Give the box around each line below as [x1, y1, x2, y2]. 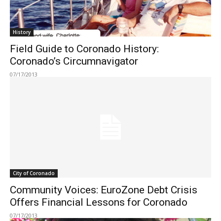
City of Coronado [13, 169, 55, 177]
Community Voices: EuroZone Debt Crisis [10, 184, 197, 196]
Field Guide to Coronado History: [10, 42, 159, 55]
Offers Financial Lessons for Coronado [10, 196, 187, 208]
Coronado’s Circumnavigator [10, 55, 138, 67]
